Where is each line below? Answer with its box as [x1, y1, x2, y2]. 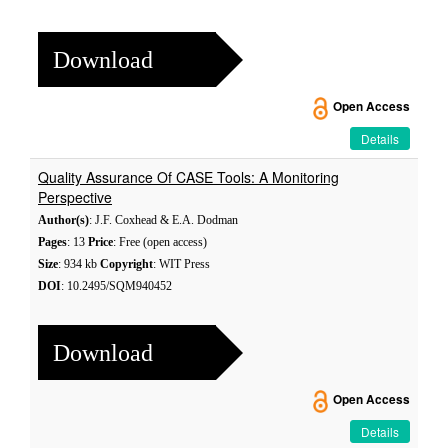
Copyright [100, 257, 153, 271]
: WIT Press [153, 257, 210, 271]
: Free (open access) [113, 235, 207, 249]
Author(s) [38, 213, 89, 227]
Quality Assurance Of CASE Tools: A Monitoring [38, 167, 339, 187]
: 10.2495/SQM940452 [61, 279, 172, 293]
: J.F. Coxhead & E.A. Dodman [89, 213, 238, 227]
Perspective [38, 187, 112, 207]
